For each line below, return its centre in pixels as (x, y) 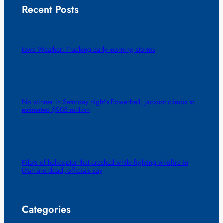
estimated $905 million (56, 110)
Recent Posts (50, 9)
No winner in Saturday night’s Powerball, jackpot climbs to (108, 102)
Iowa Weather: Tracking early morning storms (88, 50)
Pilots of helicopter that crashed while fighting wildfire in (105, 162)
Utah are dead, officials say (62, 170)
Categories (46, 209)
